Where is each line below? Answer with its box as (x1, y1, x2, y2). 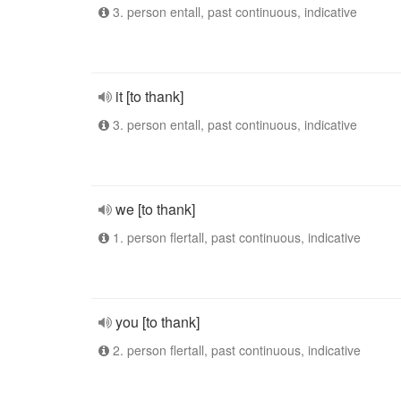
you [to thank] (115, 311, 200, 332)
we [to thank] (115, 199, 195, 219)
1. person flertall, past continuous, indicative (109, 228, 361, 246)
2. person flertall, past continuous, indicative (109, 341, 361, 359)
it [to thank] (115, 86, 183, 107)
